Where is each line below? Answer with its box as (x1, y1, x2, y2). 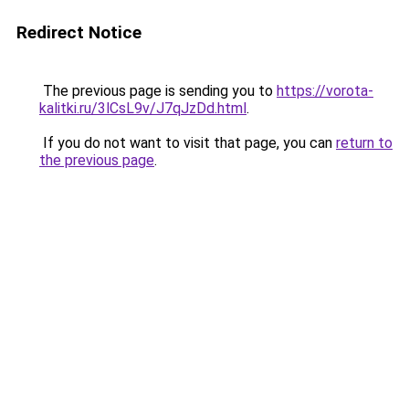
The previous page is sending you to (39, 82, 277, 100)
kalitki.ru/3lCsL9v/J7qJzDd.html (39, 100, 246, 117)
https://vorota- (277, 82, 373, 100)
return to (336, 134, 393, 152)
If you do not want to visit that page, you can (39, 134, 336, 152)
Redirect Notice (16, 22, 142, 43)
